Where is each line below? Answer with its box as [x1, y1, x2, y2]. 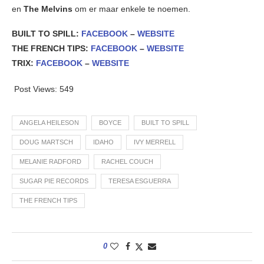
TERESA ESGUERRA [108, 177, 171, 184]
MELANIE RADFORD [19, 157, 81, 165]
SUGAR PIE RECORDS [19, 177, 88, 184]
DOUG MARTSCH [19, 138, 73, 146]
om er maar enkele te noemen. [75, 4, 190, 14]
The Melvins [24, 4, 75, 14]
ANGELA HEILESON [19, 118, 79, 126]
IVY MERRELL [134, 138, 176, 146]
